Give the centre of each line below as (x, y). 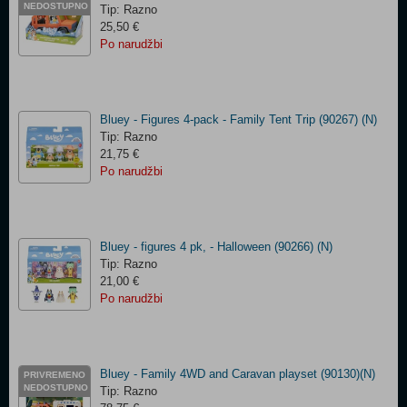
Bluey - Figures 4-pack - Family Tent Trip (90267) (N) (238, 119)
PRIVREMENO (55, 375)
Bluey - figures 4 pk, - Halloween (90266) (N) (216, 247)
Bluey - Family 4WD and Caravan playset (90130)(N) (238, 374)
